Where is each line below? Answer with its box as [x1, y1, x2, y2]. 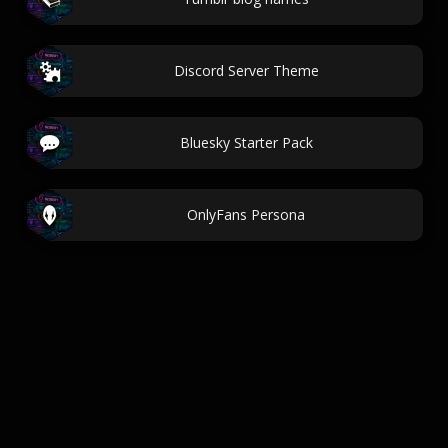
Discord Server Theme [173, 61, 319, 80]
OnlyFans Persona [187, 205, 305, 224]
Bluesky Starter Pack [179, 133, 313, 152]
